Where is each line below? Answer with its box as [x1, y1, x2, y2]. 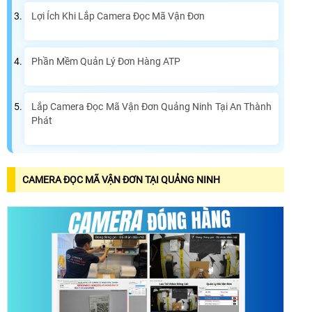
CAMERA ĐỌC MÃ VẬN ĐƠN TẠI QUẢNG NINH [22, 174, 220, 186]
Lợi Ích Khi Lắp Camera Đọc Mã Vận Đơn [31, 10, 205, 22]
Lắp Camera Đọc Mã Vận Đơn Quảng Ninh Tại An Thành [31, 101, 272, 113]
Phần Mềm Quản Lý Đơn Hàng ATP [31, 56, 180, 68]
